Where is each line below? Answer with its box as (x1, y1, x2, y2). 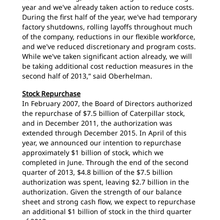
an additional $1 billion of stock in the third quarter (22, 207, 192, 216)
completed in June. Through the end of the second (22, 158, 189, 167)
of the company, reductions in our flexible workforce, (22, 32, 195, 41)
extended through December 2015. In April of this (22, 128, 187, 137)
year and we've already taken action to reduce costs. (22, 2, 194, 12)
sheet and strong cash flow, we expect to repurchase (22, 197, 195, 206)
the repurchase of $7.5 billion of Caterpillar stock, (22, 109, 185, 118)
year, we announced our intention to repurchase (22, 138, 181, 147)
